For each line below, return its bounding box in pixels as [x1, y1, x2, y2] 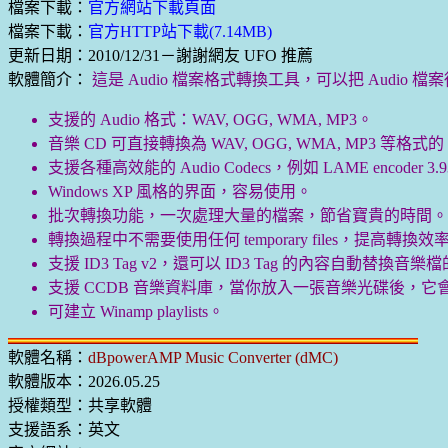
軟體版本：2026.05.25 [8, 373, 160, 390]
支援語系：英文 [8, 421, 120, 438]
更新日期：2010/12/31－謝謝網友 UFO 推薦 [8, 47, 313, 64]
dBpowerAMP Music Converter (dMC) [88, 349, 338, 366]
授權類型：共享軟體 [8, 397, 152, 414]
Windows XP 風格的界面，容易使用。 [48, 183, 312, 200]
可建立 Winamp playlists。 [48, 303, 224, 320]
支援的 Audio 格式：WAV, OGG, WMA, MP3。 [48, 111, 373, 128]
